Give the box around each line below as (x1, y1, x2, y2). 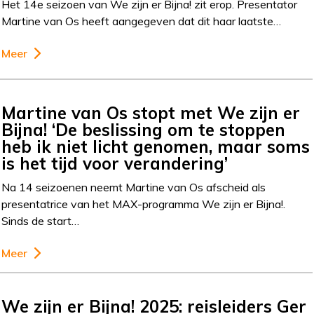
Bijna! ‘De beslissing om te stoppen (1, 118, 286, 140)
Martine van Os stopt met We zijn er (1, 102, 301, 123)
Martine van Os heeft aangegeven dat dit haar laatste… (1, 14, 282, 28)
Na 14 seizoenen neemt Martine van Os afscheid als (1, 179, 266, 194)
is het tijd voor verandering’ (1, 152, 228, 174)
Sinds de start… (1, 213, 80, 228)
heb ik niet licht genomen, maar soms (1, 135, 310, 157)
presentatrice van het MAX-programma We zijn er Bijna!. (1, 196, 286, 211)
